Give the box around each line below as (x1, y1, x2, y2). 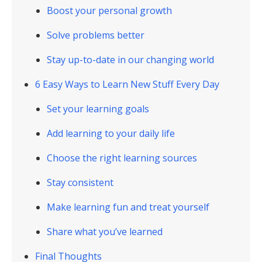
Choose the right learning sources (47, 151, 197, 164)
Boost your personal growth (47, 4, 172, 17)
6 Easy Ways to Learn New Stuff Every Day (35, 78, 219, 91)
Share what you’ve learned (47, 225, 163, 238)
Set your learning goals (47, 102, 149, 115)
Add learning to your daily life (47, 127, 175, 140)
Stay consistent (47, 176, 113, 189)
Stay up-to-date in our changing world (47, 53, 214, 66)
